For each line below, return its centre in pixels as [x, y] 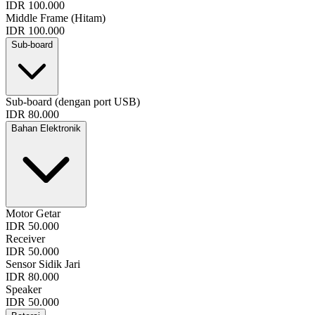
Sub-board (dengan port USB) [73, 101]
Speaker [24, 289]
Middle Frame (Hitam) [56, 18]
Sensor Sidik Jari [43, 264]
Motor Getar [33, 213]
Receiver [25, 238]
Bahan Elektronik [46, 128]
